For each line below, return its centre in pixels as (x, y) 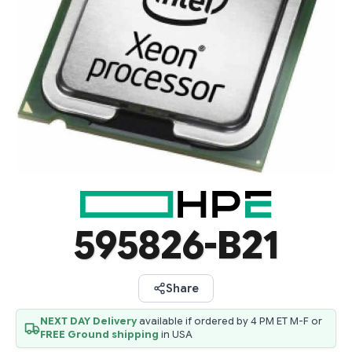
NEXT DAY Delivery (88, 321)
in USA (176, 334)
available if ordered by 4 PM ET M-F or (229, 321)
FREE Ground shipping (99, 334)
